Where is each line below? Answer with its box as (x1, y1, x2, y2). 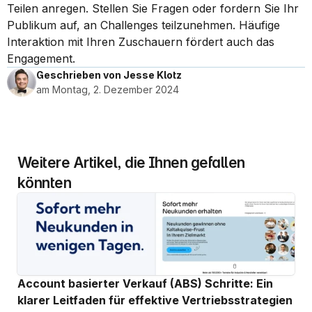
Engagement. (7, 52, 75, 65)
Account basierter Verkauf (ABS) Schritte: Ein (17, 276, 273, 290)
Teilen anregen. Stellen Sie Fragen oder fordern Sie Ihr (7, 1, 299, 15)
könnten (17, 174, 72, 192)
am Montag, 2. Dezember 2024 (36, 84, 179, 95)
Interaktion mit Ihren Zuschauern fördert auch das (7, 35, 274, 49)
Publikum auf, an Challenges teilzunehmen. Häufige (7, 18, 280, 32)
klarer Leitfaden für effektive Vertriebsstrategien (17, 293, 292, 307)
